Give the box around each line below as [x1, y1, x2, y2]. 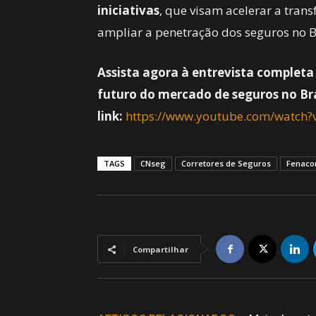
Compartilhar [133, 244, 188, 255]
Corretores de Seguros [181, 158, 271, 169]
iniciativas [97, 2, 159, 18]
